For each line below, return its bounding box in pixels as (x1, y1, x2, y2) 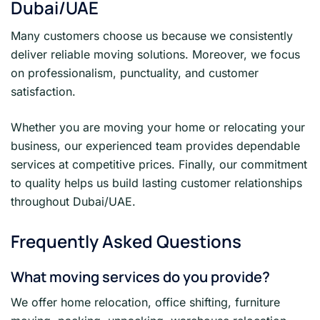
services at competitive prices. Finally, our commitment (11, 157, 307, 171)
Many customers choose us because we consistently (11, 29, 293, 43)
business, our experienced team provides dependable (11, 139, 300, 153)
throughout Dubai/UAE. (11, 194, 136, 209)
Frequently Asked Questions (11, 229, 241, 253)
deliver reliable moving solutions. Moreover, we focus (11, 47, 300, 61)
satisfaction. (11, 84, 76, 99)
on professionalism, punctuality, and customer (11, 66, 259, 80)
